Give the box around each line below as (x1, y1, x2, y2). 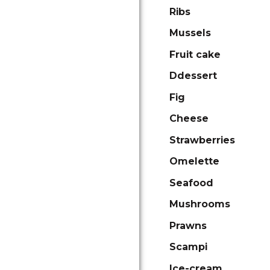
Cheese (169, 113, 209, 124)
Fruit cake (169, 48, 221, 60)
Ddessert (169, 70, 217, 81)
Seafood (169, 177, 213, 189)
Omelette (169, 155, 219, 167)
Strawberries (169, 134, 235, 146)
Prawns (169, 219, 207, 231)
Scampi (169, 241, 207, 253)
